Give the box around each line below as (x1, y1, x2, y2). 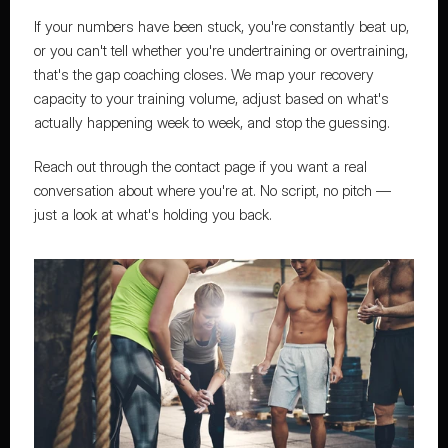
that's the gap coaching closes (33, 65, 224, 84)
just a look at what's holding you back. (33, 205, 272, 224)
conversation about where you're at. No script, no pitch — (33, 181, 391, 200)
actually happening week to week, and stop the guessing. (33, 113, 390, 132)
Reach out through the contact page (33, 157, 255, 176)
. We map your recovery (223, 65, 374, 84)
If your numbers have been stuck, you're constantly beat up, (33, 17, 409, 36)
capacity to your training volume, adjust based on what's (33, 89, 389, 108)
